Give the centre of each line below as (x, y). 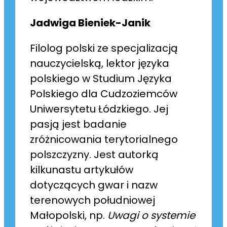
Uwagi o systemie (152, 216)
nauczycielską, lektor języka (100, 64)
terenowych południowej (93, 200)
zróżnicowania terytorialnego (104, 140)
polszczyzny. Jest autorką (94, 155)
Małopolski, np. (69, 216)
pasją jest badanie (79, 124)
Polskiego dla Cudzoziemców (104, 94)
